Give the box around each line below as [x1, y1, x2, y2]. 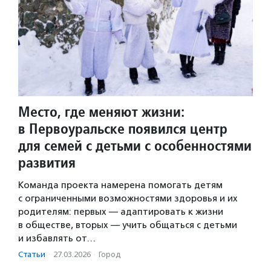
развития [18, 152, 76, 172]
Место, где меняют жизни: [18, 102, 184, 121]
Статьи [18, 249, 45, 259]
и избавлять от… [18, 232, 96, 244]
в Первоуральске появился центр [18, 119, 227, 138]
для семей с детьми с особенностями [18, 135, 252, 155]
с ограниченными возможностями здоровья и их [18, 192, 238, 204]
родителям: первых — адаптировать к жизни [18, 206, 223, 217]
